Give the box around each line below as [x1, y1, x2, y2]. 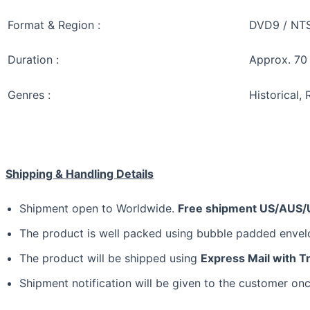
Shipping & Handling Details [6, 167, 154, 181]
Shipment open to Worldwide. [19, 201, 178, 215]
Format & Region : [8, 18, 100, 32]
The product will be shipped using [19, 251, 201, 265]
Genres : [8, 88, 51, 102]
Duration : [8, 53, 59, 66]
